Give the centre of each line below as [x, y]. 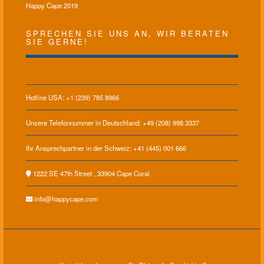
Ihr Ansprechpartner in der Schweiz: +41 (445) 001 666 [106, 148]
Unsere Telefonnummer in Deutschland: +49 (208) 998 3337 [113, 123]
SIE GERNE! [57, 42]
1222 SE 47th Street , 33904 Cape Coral [90, 174]
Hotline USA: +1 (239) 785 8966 [72, 98]
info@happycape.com [65, 199]
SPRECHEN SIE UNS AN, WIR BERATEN [128, 34]
